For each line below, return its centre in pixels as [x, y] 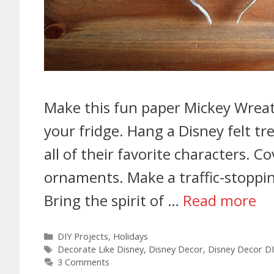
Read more [220, 201]
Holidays [130, 237]
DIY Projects [83, 237]
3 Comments [83, 262]
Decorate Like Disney [100, 250]
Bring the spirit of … [113, 201]
